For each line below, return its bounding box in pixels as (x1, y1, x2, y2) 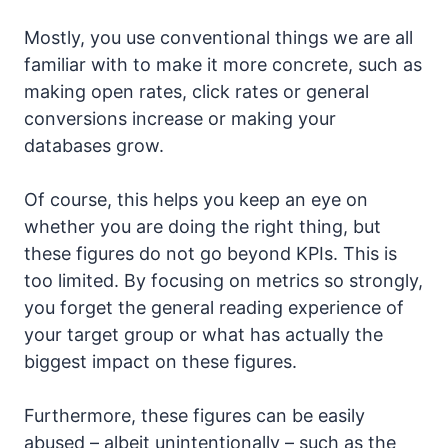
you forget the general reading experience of (24, 296, 404, 318)
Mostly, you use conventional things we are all (24, 26, 413, 48)
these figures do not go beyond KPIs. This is (24, 242, 397, 264)
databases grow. (24, 134, 164, 156)
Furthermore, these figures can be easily (24, 404, 365, 426)
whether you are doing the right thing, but (24, 215, 381, 237)
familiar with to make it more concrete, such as (24, 53, 422, 75)
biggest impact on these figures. (24, 350, 297, 372)
